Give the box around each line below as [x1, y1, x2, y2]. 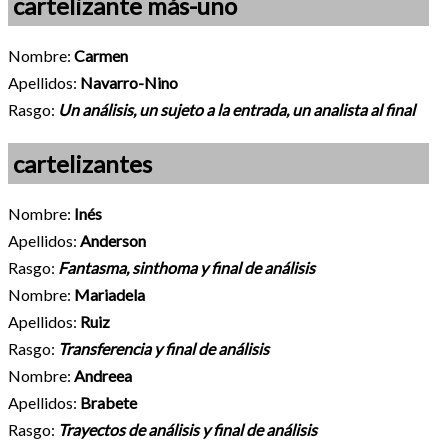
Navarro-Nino [80, 73, 178, 93]
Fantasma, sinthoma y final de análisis [58, 258, 315, 278]
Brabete [80, 393, 137, 413]
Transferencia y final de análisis [58, 339, 269, 359]
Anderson [80, 231, 146, 251]
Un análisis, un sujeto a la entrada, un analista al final [58, 100, 415, 120]
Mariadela [74, 285, 145, 305]
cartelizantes [13, 149, 152, 179]
